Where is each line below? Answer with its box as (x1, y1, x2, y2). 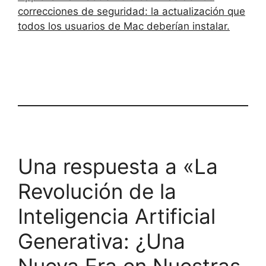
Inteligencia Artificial (18, 203, 216, 229)
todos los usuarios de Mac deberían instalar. (18, 20, 230, 32)
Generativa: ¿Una (18, 228, 185, 254)
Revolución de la (18, 178, 176, 204)
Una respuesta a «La (18, 153, 218, 179)
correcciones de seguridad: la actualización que (18, 5, 245, 17)
